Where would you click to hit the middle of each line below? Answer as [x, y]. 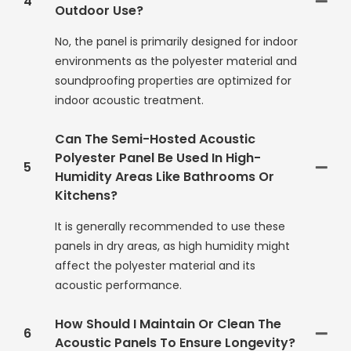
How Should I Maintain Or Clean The [168, 324]
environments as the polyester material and [176, 62]
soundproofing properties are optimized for [173, 81]
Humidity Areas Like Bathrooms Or [165, 177]
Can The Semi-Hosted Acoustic [155, 139]
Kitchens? [86, 196]
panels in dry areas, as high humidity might [172, 246]
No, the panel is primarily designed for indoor [176, 42]
